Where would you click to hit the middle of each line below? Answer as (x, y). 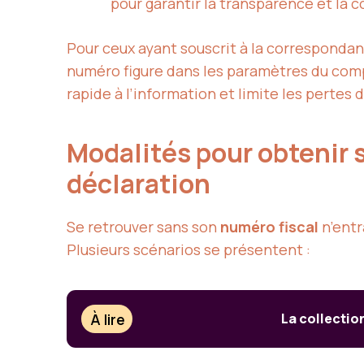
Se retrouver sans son (143, 227)
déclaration (141, 184)
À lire (108, 319)
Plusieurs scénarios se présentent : (188, 250)
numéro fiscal (269, 227)
